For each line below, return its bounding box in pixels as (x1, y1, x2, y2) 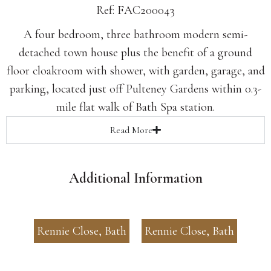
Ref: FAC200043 (96, 2, 175, 18)
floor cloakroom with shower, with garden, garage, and (6, 63, 265, 78)
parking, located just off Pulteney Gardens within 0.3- (10, 81, 261, 96)
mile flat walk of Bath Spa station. (56, 99, 215, 114)
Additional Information (68, 169, 203, 187)
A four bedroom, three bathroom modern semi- (24, 27, 247, 42)
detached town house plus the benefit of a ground (19, 45, 252, 60)
